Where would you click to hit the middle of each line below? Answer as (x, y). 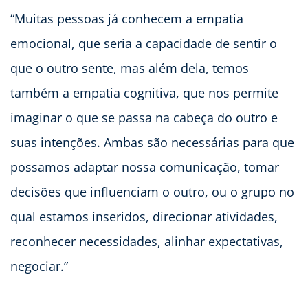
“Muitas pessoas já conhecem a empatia (127, 19)
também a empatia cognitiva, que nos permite (144, 93)
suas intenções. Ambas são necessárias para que (152, 143)
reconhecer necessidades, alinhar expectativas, (147, 242)
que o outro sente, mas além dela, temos (130, 68)
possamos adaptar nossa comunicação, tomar (145, 167)
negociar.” (39, 266)
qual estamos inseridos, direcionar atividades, (144, 217)
